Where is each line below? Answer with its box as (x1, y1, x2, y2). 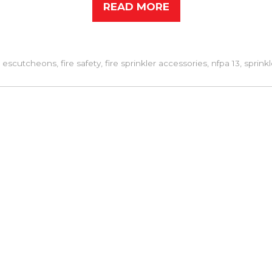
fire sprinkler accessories (104, 58, 207, 68)
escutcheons (2, 58, 56, 68)
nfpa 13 (211, 58, 240, 68)
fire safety (60, 58, 101, 68)
